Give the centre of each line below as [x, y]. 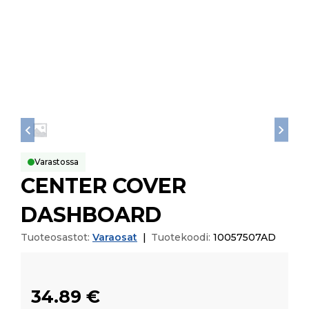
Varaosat [115, 238]
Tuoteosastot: [57, 238]
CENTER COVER [103, 186]
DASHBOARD [91, 215]
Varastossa [57, 162]
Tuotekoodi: [182, 238]
